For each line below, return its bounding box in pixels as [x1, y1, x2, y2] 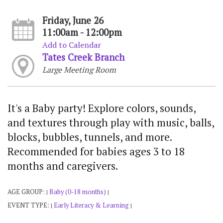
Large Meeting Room [42, 64, 116, 76]
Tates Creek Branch [42, 51, 124, 64]
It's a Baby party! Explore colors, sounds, [7, 101, 196, 115]
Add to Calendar [42, 39, 101, 51]
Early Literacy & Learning [54, 201, 129, 210]
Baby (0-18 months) [49, 188, 106, 197]
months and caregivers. [7, 159, 118, 173]
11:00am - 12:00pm [42, 26, 122, 39]
